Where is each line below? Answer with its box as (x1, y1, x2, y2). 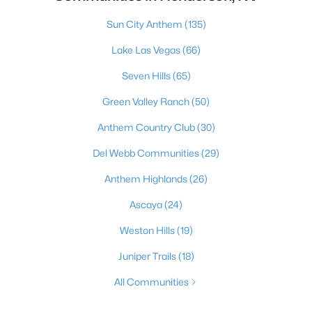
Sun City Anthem (106, 18, 185, 30)
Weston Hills (119, 224, 177, 236)
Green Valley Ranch (102, 95, 192, 107)
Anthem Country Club (97, 121, 197, 133)
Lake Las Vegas (111, 44, 182, 56)
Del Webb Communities (93, 147, 201, 159)
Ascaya (130, 198, 164, 210)
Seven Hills (121, 70, 173, 81)
